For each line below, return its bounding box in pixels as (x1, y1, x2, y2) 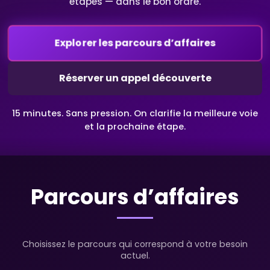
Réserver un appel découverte (58, 71, 212, 85)
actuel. (120, 250, 150, 262)
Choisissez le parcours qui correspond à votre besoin (22, 238, 248, 251)
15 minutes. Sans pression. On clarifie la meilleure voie (12, 107, 258, 120)
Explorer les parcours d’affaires (53, 34, 217, 49)
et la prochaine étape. (84, 121, 186, 133)
